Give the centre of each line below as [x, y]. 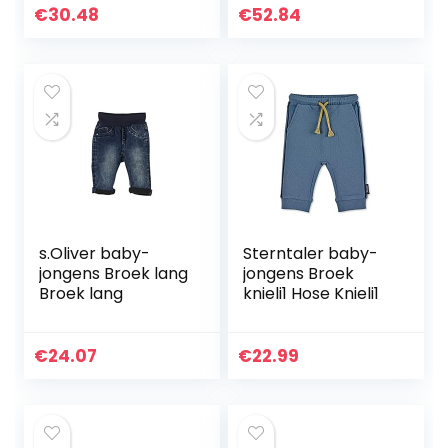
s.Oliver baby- [95, 254]
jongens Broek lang [114, 274]
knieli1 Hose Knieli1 [311, 294]
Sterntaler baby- [311, 254]
